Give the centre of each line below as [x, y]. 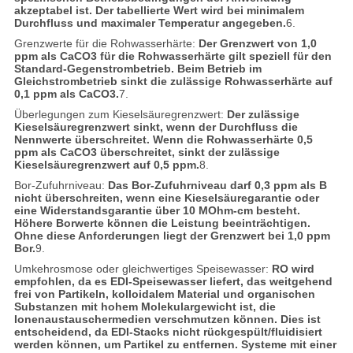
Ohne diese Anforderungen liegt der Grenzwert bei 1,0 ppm [172, 235]
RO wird [293, 268]
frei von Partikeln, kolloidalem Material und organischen [164, 294]
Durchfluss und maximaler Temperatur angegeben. [150, 22]
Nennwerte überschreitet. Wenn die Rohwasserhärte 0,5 [163, 139]
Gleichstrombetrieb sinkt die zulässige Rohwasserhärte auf [173, 81]
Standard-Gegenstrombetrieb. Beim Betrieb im [137, 68]
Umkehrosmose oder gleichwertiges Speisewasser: [143, 268]
